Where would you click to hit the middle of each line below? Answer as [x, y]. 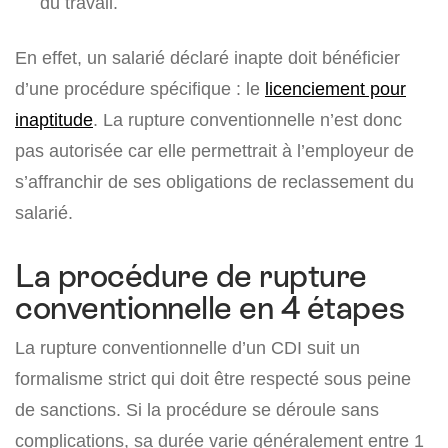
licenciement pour [335, 88]
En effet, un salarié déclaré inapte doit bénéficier [207, 57]
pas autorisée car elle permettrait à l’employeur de [214, 150]
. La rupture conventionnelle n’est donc [247, 119]
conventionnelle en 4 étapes [210, 308]
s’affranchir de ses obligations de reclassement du [214, 181]
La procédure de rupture [191, 276]
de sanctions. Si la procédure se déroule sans [197, 409]
